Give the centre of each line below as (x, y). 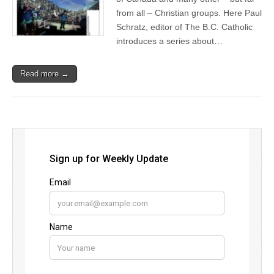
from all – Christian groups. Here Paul (189, 13)
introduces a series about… (169, 41)
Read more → (45, 73)
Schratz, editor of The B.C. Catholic (184, 27)
